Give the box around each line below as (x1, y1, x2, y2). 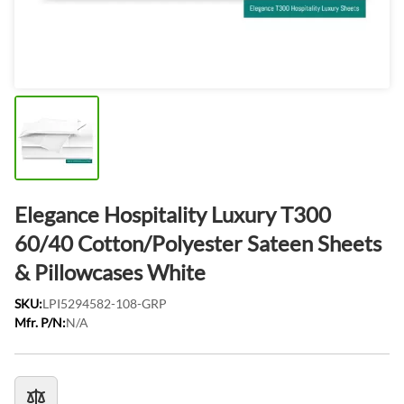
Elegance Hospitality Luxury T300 (14, 201, 331, 227)
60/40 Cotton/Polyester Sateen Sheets (14, 230, 381, 256)
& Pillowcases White (14, 259, 206, 285)
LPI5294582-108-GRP (42, 296, 167, 311)
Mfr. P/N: (14, 315, 66, 330)
